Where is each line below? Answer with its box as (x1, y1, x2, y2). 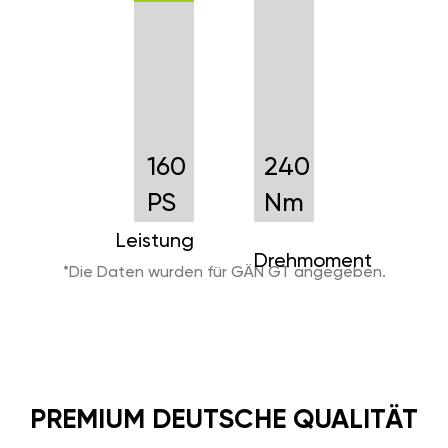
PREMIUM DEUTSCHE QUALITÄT (30, 406, 418, 434)
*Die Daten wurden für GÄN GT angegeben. (62, 264, 386, 281)
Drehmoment (254, 251, 372, 272)
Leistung (116, 231, 194, 252)
